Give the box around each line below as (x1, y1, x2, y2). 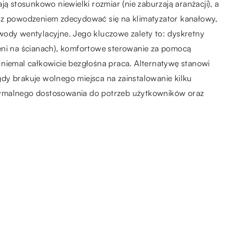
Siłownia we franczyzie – (91, 184, 193, 195)
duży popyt (91, 205, 136, 216)
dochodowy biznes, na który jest (91, 195, 220, 205)
